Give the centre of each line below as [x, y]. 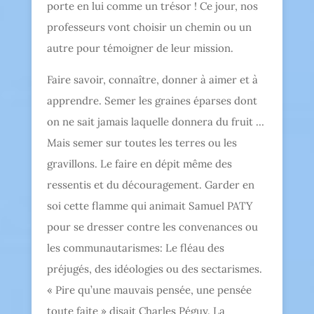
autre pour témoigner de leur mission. [141, 48]
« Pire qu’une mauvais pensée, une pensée [150, 289]
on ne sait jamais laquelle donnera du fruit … [156, 121]
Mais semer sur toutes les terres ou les [142, 142]
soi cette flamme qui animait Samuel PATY [150, 205]
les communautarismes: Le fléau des [136, 247]
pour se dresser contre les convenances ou [153, 226]
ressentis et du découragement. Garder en [151, 184]
